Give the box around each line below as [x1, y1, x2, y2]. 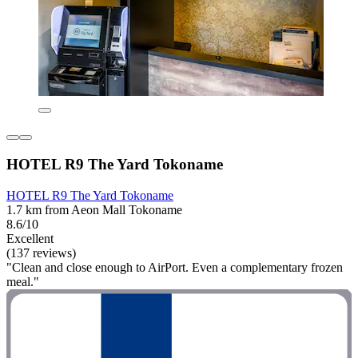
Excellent [6, 231, 54, 245]
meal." [6, 274, 39, 288]
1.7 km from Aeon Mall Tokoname [6, 202, 182, 217]
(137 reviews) [6, 245, 76, 260]
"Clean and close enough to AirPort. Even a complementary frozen [6, 260, 343, 274]
